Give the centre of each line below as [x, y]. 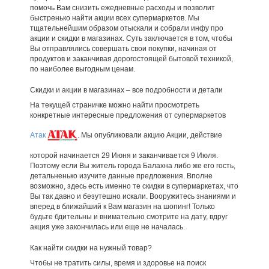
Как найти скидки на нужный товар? [91, 248]
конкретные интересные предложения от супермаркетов [128, 115]
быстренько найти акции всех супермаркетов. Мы [114, 18]
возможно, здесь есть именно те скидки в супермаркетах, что [134, 186]
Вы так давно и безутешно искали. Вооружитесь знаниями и [133, 196]
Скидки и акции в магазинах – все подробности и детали [126, 90]
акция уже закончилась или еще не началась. [107, 227]
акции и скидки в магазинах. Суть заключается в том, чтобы [131, 38]
